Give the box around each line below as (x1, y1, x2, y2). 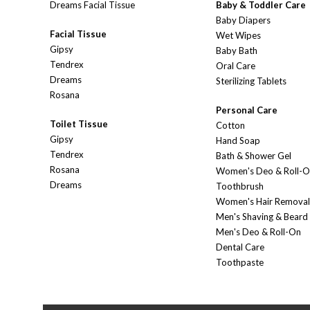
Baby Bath (216, 45, 257, 57)
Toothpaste (216, 257, 264, 268)
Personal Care (216, 104, 277, 116)
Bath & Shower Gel (216, 150, 291, 162)
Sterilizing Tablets (216, 75, 286, 87)
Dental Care (216, 241, 264, 253)
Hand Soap (216, 135, 260, 147)
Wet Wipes (216, 30, 261, 42)
